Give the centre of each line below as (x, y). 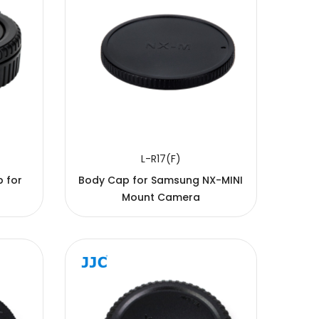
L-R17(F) (161, 158)
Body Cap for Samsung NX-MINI (161, 180)
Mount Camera (161, 197)
